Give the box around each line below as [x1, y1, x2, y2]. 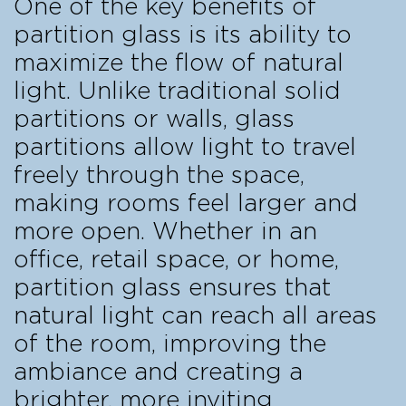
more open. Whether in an [14, 219, 317, 244]
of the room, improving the [14, 332, 326, 356]
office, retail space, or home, [14, 247, 339, 272]
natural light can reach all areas [14, 304, 377, 328]
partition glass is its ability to [14, 23, 352, 47]
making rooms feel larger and [14, 191, 358, 216]
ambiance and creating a [14, 360, 303, 384]
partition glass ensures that [14, 275, 331, 300]
